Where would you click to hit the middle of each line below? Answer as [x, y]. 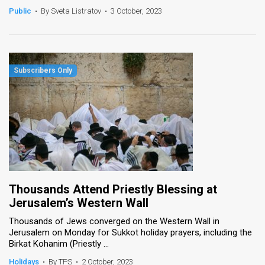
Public [20, 11]
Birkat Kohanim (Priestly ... [59, 243]
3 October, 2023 [136, 11]
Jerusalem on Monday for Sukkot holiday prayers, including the [130, 232]
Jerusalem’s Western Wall [79, 203]
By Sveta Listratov [71, 11]
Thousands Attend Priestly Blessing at [113, 189]
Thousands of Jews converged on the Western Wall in [114, 221]
